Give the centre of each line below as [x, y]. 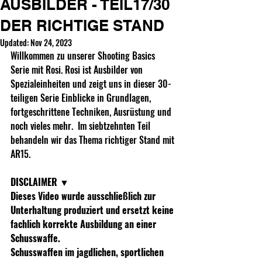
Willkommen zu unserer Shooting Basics [84, 56]
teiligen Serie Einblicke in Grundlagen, [82, 98]
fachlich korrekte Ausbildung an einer [85, 224]
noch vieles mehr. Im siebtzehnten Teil [82, 126]
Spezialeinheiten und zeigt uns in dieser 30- [91, 84]
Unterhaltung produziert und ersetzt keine [93, 210]
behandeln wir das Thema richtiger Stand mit [94, 140]
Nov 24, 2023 [51, 43]
